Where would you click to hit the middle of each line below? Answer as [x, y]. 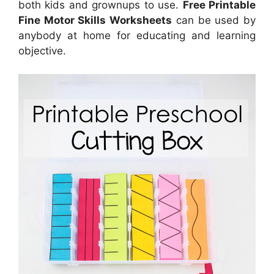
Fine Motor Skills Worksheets [95, 20]
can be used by [214, 20]
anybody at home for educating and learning [137, 35]
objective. [42, 50]
